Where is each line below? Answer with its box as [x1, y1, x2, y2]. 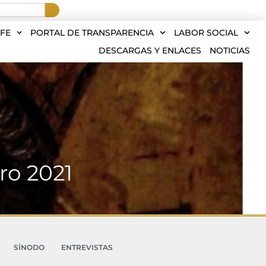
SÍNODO [13, 243, 45, 252]
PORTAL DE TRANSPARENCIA [30, 27, 154, 38]
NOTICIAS [210, 45, 250, 56]
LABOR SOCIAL [174, 27, 239, 38]
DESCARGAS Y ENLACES [99, 45, 201, 56]
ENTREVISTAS [61, 243, 113, 252]
